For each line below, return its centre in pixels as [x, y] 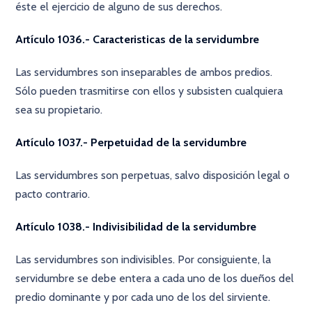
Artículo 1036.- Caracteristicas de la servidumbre [138, 39]
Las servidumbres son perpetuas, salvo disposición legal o [153, 175]
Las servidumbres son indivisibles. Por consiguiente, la [143, 259]
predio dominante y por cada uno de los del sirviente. [143, 297]
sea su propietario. [59, 110]
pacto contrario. [53, 194]
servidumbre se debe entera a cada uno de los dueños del [155, 278]
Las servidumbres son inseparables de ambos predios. [144, 72]
